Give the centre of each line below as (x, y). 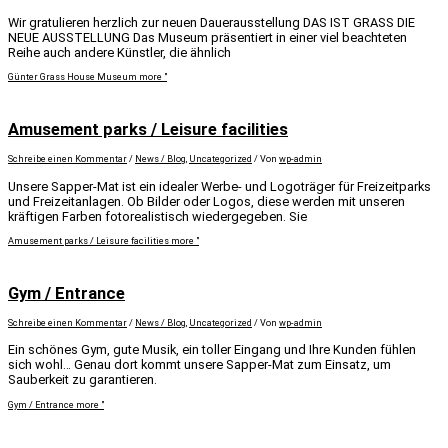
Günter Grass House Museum (72, 77)
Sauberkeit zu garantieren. (82, 380)
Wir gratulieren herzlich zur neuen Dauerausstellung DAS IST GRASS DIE (211, 22)
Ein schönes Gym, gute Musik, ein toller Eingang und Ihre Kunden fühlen (212, 350)
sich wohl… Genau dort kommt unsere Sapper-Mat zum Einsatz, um (199, 365)
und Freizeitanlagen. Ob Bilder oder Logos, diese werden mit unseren (206, 201)
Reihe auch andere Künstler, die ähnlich (119, 52)
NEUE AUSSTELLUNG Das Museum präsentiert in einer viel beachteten (207, 37)
